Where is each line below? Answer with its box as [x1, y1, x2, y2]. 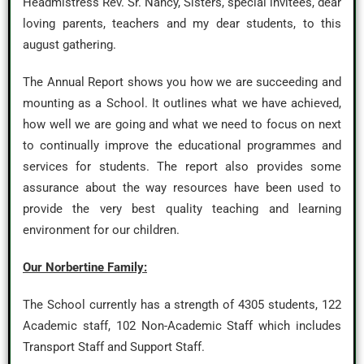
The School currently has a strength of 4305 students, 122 [23, 297, 341, 312]
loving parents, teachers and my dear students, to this [23, 16, 341, 31]
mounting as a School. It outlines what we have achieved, [23, 96, 341, 110]
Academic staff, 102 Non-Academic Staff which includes [23, 318, 341, 333]
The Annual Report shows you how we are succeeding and [23, 75, 341, 89]
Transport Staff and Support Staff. [23, 340, 208, 354]
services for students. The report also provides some [23, 159, 341, 174]
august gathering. [23, 37, 116, 52]
